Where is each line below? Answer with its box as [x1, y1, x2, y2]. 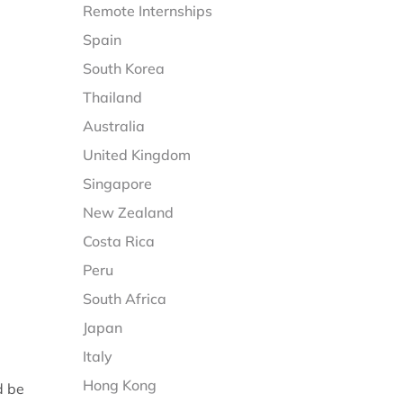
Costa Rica [83, 232, 156, 250]
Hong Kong [83, 376, 157, 394]
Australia [83, 117, 146, 135]
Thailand [83, 88, 143, 106]
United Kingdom [83, 146, 192, 164]
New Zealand [83, 203, 175, 221]
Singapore [83, 175, 153, 193]
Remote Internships [83, 2, 213, 20]
